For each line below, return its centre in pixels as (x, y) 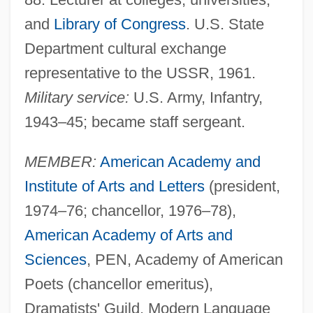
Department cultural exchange (125, 48)
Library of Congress (119, 24)
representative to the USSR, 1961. (140, 73)
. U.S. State (225, 24)
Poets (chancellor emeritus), (118, 284)
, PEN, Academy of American (184, 259)
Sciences (55, 259)
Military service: (77, 97)
